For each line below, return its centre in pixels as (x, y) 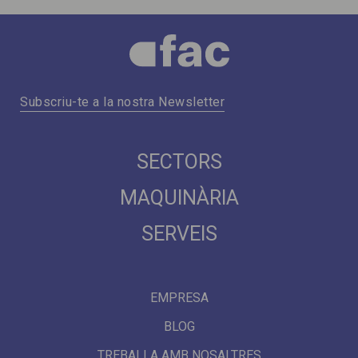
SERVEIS (179, 234)
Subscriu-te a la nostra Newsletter (122, 102)
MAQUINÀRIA (179, 198)
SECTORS (179, 162)
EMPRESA (179, 298)
